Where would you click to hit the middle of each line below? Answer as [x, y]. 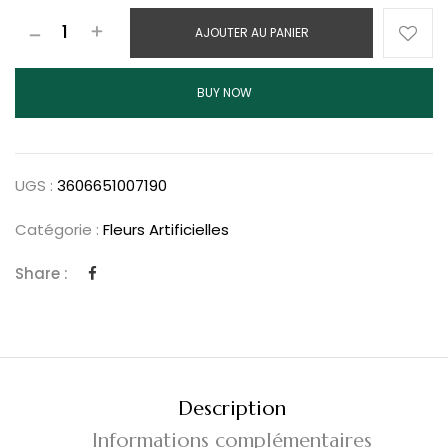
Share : [41, 274]
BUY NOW [224, 93]
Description [231, 409]
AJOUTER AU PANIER [251, 33]
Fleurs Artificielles [166, 230]
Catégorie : [59, 230]
